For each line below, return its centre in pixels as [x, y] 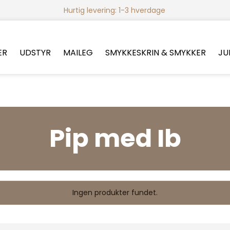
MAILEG [78, 53]
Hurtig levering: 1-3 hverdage [115, 10]
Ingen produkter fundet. [115, 192]
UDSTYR [35, 53]
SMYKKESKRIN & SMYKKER [155, 53]
